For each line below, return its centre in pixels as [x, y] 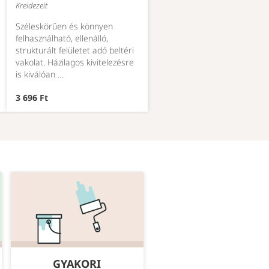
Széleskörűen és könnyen [64, 26]
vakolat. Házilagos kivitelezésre [75, 62]
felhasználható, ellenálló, [62, 38]
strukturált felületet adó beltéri [75, 50]
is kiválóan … [40, 74]
